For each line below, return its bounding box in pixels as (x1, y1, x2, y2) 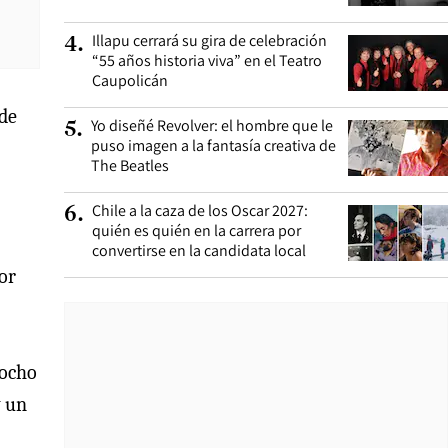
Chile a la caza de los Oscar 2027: (92, 200, 308, 221)
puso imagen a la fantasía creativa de (91, 135, 336, 156)
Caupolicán (92, 70, 168, 91)
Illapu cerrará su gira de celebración (92, 30, 327, 51)
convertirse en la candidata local (92, 240, 306, 261)
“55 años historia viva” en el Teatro (92, 50, 322, 71)
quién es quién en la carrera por (92, 220, 301, 241)
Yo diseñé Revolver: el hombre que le (91, 115, 333, 136)
